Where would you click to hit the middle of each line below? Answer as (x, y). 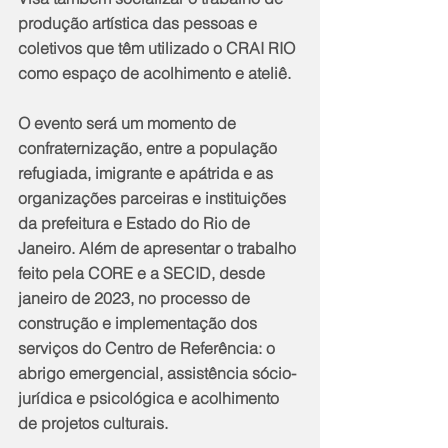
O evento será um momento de (129, 123)
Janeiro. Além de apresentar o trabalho (159, 248)
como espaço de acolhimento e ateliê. (154, 73)
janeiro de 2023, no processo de (136, 298)
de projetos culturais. (93, 423)
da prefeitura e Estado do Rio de (136, 223)
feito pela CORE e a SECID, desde (143, 273)
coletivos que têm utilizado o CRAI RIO (158, 48)
